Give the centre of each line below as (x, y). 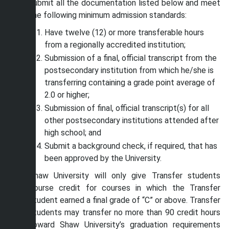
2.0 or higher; (67, 95)
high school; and (73, 133)
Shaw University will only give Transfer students (125, 176)
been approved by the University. (103, 158)
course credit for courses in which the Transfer (125, 188)
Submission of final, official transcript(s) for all (127, 108)
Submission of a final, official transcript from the (131, 58)
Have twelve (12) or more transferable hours (124, 32)
